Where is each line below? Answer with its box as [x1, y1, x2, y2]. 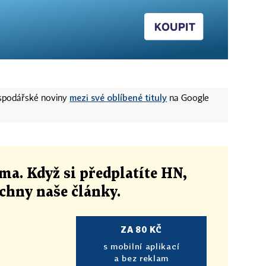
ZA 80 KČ [121, 224, 162, 235]
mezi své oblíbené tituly [69, 91, 167, 103]
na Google [167, 94, 209, 103]
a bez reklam [113, 252, 169, 263]
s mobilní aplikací [103, 240, 180, 251]
